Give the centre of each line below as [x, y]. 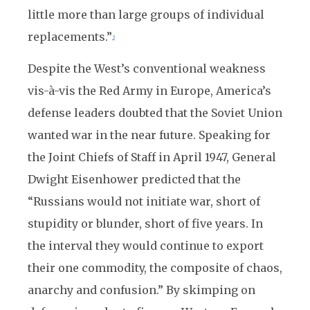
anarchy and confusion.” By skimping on [142, 290]
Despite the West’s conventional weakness [147, 69]
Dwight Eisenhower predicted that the [134, 179]
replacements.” [70, 37]
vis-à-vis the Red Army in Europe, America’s [149, 91]
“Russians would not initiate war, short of [144, 201]
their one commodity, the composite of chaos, [155, 268]
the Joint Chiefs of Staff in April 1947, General [152, 157]
